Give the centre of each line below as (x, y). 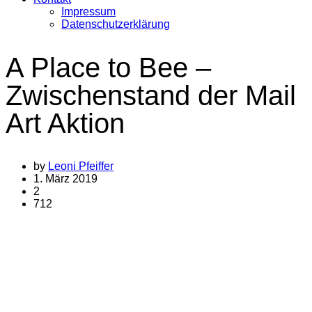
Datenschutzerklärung (116, 24)
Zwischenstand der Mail (151, 96)
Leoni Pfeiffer (81, 166)
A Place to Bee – (108, 68)
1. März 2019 (65, 179)
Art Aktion (65, 124)
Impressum (88, 11)
